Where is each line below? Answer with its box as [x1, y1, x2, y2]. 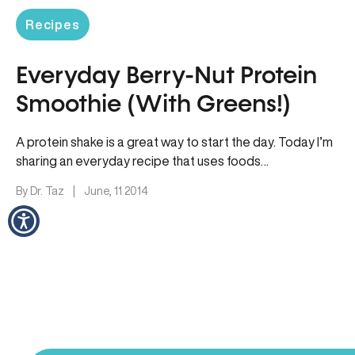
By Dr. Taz [16, 185, 67, 197]
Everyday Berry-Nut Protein [16, 65, 317, 89]
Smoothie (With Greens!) [16, 94, 291, 117]
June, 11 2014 [84, 185, 148, 197]
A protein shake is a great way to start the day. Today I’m [16, 136, 333, 148]
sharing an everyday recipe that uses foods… [16, 155, 269, 167]
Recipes [25, 18, 80, 31]
